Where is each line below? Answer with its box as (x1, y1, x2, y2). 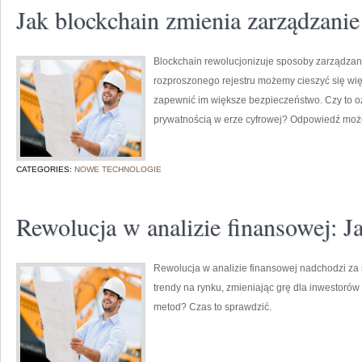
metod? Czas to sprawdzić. (154, 301, 271, 313)
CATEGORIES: (16, 165, 74, 174)
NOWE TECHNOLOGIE (74, 165, 162, 174)
